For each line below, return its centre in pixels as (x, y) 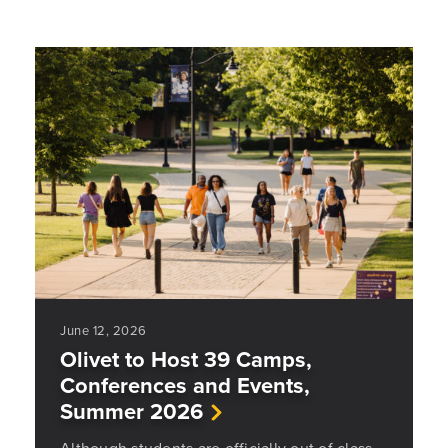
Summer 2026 (131, 411)
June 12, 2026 (103, 330)
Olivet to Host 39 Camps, (186, 359)
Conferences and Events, (185, 385)
